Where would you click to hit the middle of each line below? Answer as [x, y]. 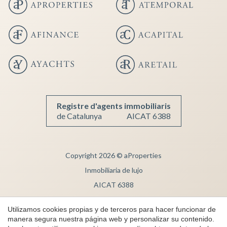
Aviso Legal [113, 200]
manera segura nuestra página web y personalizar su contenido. [111, 219]
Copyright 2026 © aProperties [113, 156]
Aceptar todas [156, 54]
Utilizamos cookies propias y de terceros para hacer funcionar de [112, 209]
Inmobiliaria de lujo [113, 170]
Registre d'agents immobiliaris [113, 106]
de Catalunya [79, 116]
